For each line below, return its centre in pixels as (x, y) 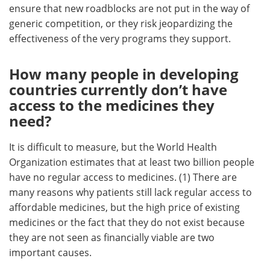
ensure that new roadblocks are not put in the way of (129, 9)
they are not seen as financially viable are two (112, 238)
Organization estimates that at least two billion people (132, 162)
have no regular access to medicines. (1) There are (123, 177)
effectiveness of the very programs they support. (120, 39)
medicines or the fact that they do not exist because (127, 223)
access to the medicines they (112, 105)
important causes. (50, 253)
